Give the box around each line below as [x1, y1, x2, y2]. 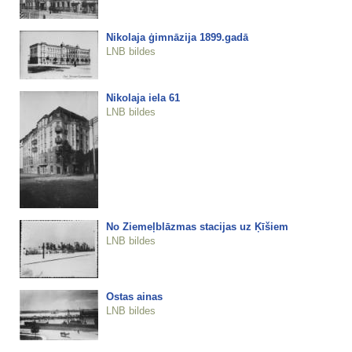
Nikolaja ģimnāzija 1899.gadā [105, 31, 248, 43]
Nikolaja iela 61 [105, 91, 180, 104]
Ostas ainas [105, 290, 163, 302]
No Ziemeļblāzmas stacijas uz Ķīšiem [105, 220, 288, 233]
